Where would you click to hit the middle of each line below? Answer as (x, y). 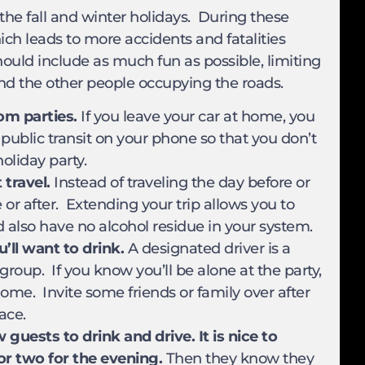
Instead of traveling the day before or (180, 183)
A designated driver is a (207, 249)
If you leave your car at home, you (196, 117)
